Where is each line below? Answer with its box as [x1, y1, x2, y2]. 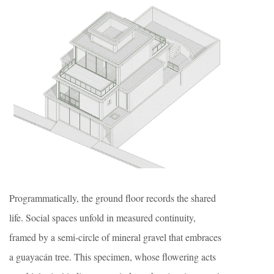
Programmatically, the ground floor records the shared [9, 191, 216, 205]
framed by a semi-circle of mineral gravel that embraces [9, 231, 221, 244]
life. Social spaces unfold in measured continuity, [9, 211, 196, 224]
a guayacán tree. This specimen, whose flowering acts [9, 250, 216, 264]
